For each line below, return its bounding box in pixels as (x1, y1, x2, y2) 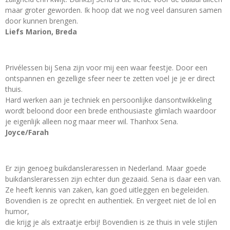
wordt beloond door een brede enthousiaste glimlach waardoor (5, 105, 216, 116)
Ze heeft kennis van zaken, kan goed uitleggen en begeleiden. (5, 184, 209, 195)
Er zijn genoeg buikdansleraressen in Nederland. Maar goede (5, 163, 206, 173)
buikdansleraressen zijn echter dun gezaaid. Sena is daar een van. (5, 174, 221, 184)
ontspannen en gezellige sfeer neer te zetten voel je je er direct (5, 73, 215, 83)
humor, (5, 206, 29, 216)
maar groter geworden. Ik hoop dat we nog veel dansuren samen (5, 5, 222, 15)
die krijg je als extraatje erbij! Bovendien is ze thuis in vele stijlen (5, 217, 217, 227)
